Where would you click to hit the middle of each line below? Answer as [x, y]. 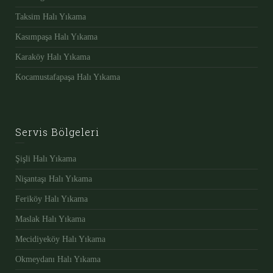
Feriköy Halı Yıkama [51, 199]
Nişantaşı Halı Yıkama [54, 179]
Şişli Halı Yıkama [46, 159]
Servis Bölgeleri [57, 132]
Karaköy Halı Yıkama [53, 57]
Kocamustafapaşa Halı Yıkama [68, 77]
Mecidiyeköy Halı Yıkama [60, 239]
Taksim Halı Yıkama [51, 17]
